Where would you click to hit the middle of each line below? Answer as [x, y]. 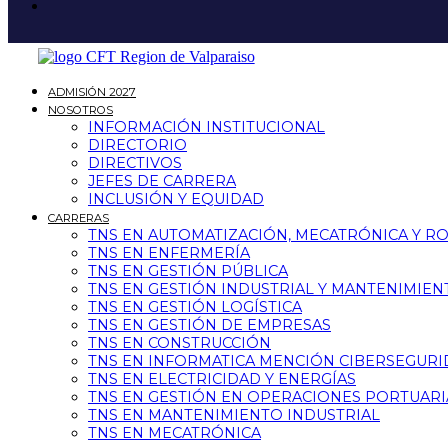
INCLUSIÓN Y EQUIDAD [176, 199]
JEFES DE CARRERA [162, 181]
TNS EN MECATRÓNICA [174, 433]
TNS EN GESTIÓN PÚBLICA [188, 271]
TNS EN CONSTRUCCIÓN [179, 343]
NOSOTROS [80, 110]
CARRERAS [78, 218]
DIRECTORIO [137, 145]
